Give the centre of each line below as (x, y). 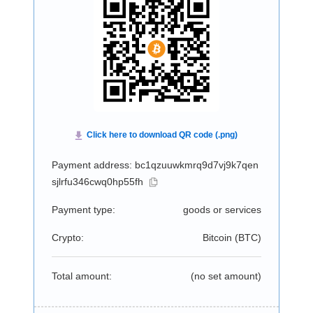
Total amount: (81, 276)
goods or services (222, 210)
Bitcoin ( (220, 238)
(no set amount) (226, 276)
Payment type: (83, 210)
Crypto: (67, 238)
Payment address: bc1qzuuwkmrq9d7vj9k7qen (155, 165)
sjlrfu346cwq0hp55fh (97, 182)
